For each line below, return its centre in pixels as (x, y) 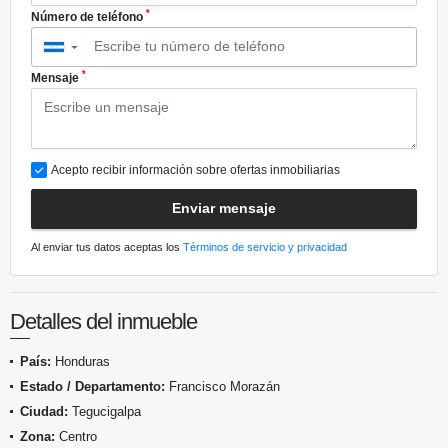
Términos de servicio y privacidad (265, 246)
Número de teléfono (88, 16)
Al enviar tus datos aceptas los (107, 246)
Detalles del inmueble (103, 321)
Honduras (80, 361)
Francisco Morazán (222, 386)
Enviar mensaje (224, 208)
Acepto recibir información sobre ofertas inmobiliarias (195, 169)
